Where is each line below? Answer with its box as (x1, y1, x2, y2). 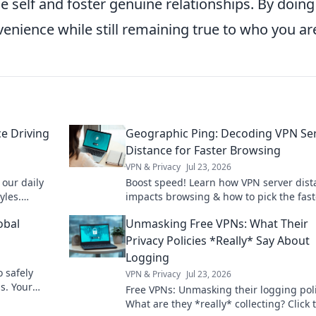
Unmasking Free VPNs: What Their (126, 216, 308, 231)
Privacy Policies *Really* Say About (126, 233, 310, 248)
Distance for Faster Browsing (126, 142, 281, 158)
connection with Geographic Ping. (126, 204, 286, 217)
